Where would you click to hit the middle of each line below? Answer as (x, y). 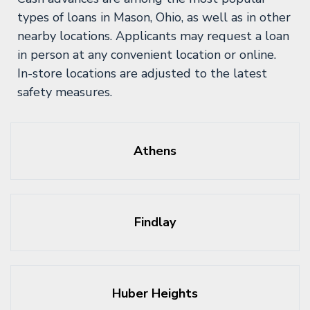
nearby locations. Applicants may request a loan (153, 36)
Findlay (155, 222)
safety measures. (65, 92)
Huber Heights (155, 293)
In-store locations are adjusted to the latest (142, 73)
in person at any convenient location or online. (147, 55)
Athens (155, 151)
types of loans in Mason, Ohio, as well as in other (154, 17)
